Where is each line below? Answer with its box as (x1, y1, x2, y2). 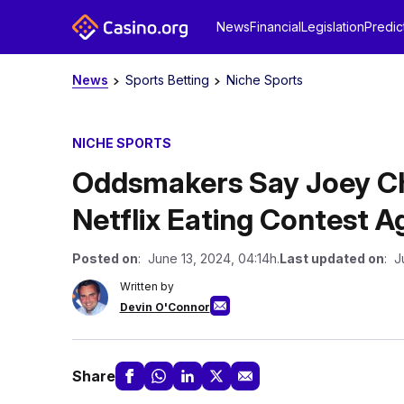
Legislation (300, 19, 364, 34)
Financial (249, 19, 301, 34)
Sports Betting (124, 72, 209, 87)
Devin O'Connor (119, 300, 210, 314)
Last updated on (279, 251, 384, 266)
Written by (119, 280, 174, 293)
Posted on (71, 251, 138, 266)
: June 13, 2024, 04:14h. (137, 251, 280, 266)
